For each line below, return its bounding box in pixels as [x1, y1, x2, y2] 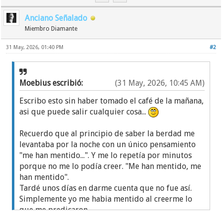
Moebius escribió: [19, 78, 85, 88]
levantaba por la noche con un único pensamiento [19, 140, 196, 150]
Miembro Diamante [25, 25, 78, 32]
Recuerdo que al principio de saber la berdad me [19, 129, 195, 139]
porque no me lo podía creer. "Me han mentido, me [19, 162, 202, 171]
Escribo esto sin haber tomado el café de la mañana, [19, 96, 204, 106]
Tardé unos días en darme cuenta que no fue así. [19, 183, 192, 193]
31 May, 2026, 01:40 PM [6, 44, 64, 51]
